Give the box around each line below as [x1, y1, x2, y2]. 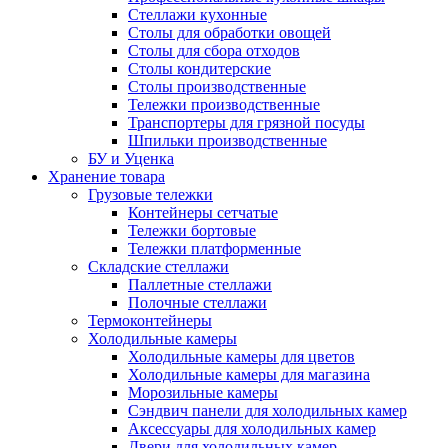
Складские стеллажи [88, 258, 229, 275]
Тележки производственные [128, 96, 320, 113]
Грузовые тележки [88, 186, 213, 203]
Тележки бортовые [128, 222, 256, 239]
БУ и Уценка [88, 150, 174, 167]
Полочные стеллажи [128, 294, 267, 311]
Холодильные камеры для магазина [128, 366, 370, 383]
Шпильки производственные [128, 132, 327, 149]
